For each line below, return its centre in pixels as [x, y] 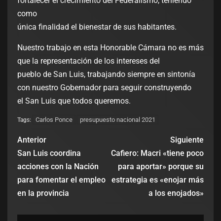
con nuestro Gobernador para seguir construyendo [104, 88]
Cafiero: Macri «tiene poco [157, 153]
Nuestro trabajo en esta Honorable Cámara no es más [110, 48]
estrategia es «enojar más [158, 180]
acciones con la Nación [58, 167]
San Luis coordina [49, 153]
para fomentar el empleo [61, 180]
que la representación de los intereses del [89, 61]
